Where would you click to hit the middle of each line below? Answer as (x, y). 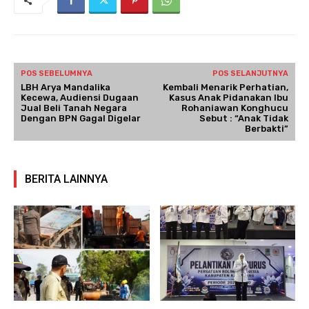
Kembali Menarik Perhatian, (225, 88)
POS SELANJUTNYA (250, 74)
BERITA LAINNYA (66, 179)
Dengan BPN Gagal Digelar (81, 119)
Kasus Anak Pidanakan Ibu (228, 98)
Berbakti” (266, 129)
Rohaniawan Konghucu (235, 108)
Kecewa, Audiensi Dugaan (80, 98)
